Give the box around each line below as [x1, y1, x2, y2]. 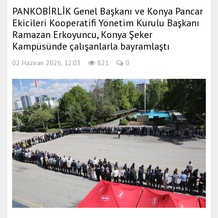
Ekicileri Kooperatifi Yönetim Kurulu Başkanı [12, 17, 200, 29]
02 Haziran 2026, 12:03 [12, 58, 81, 67]
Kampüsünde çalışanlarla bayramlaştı [12, 40, 170, 53]
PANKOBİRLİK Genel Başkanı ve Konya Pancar [12, 5, 203, 18]
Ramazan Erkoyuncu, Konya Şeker [12, 28, 152, 41]
